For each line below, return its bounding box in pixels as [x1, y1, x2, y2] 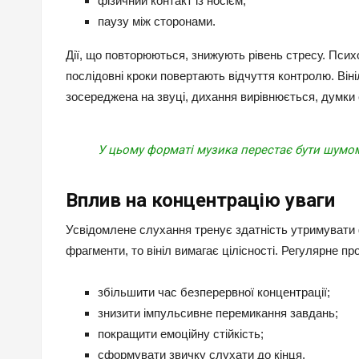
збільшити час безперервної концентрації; [98, 285, 330, 300]
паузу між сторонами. [98, 14, 216, 29]
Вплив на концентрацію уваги [66, 189, 335, 212]
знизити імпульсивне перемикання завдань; [98, 306, 338, 321]
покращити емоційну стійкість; [98, 327, 264, 341]
